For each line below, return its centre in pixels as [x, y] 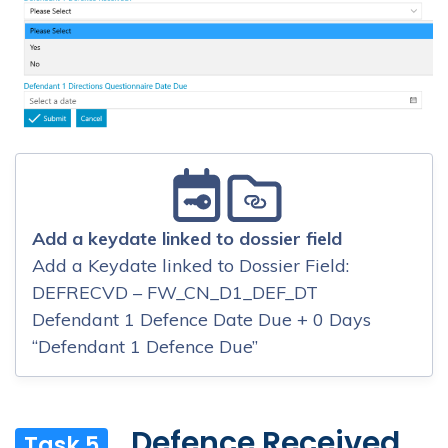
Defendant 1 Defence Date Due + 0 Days [201, 319]
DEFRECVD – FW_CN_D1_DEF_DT [175, 292]
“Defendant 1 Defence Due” [145, 346]
